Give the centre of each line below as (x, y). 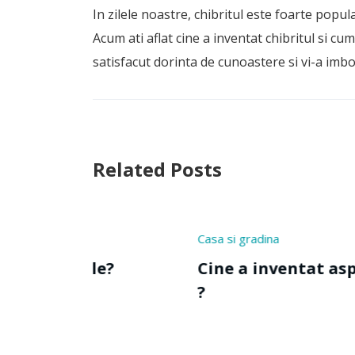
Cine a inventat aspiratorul (145, 269)
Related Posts (157, 169)
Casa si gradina (74, 238)
